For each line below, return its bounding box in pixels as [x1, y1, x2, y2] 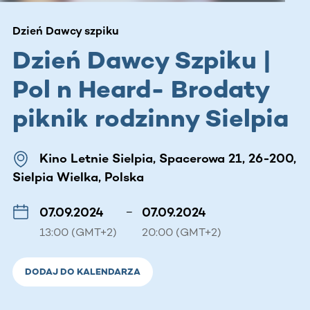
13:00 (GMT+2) [39, 225, 117, 239]
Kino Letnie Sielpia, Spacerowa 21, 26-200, [39, 150, 296, 166]
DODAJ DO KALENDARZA [25, 266, 140, 277]
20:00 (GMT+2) [142, 225, 221, 239]
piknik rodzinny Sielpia [12, 102, 289, 133]
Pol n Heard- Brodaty [12, 73, 268, 104]
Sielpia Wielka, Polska [12, 169, 144, 185]
